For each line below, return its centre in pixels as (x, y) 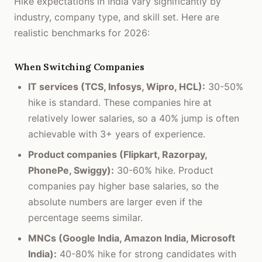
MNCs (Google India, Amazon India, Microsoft (132, 238)
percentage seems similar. (85, 218)
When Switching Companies (80, 67)
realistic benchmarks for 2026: (82, 33)
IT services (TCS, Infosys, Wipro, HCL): (117, 87)
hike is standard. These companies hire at (120, 102)
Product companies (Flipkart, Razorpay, (118, 154)
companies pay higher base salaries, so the (123, 186)
